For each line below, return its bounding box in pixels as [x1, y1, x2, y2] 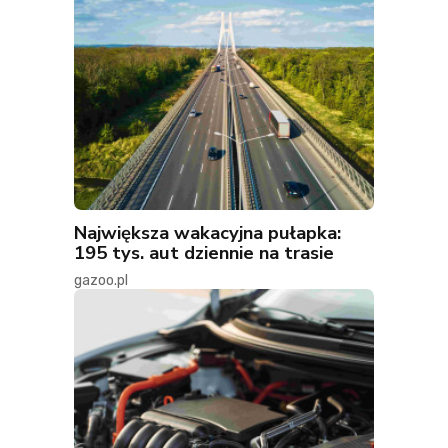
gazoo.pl [74, 272, 128, 290]
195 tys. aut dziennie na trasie [74, 240, 334, 266]
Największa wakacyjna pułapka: [74, 220, 341, 246]
